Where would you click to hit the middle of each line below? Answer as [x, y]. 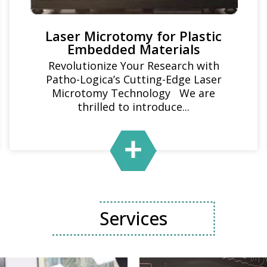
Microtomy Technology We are [133, 93]
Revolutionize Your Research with [133, 66]
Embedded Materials [133, 49]
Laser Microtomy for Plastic [133, 36]
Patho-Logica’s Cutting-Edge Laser [133, 79]
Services [133, 218]
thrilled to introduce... [133, 107]
